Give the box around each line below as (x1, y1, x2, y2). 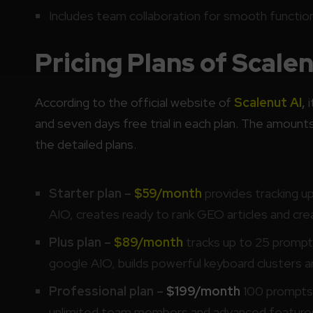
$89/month (113, 233, 183, 250)
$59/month (131, 184, 202, 201)
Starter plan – (48, 184, 131, 201)
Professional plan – (48, 282, 166, 299)
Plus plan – (48, 233, 114, 250)
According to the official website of (34, 94, 234, 110)
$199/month (166, 282, 240, 299)
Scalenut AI (233, 94, 302, 110)
